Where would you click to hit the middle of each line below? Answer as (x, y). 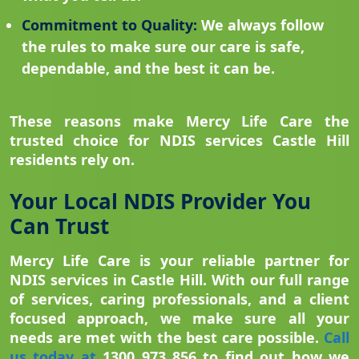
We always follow (260, 25)
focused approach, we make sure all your (179, 319)
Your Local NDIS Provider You (160, 202)
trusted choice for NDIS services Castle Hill (179, 141)
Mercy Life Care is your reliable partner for (179, 261)
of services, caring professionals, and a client (179, 299)
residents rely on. (72, 160)
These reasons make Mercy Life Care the (179, 121)
